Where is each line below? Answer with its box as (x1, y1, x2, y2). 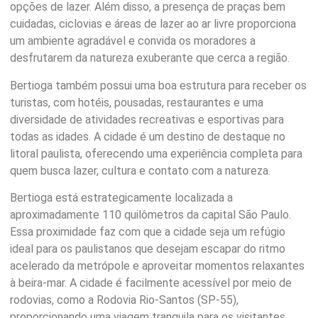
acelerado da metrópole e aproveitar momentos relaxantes (10, 259, 305, 273)
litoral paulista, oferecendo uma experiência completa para (10, 146, 302, 160)
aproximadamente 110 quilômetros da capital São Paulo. (10, 208, 291, 222)
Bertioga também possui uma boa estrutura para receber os (10, 78, 307, 92)
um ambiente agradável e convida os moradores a (10, 34, 256, 48)
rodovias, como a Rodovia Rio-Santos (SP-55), (10, 293, 238, 307)
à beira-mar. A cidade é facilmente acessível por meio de (10, 276, 292, 290)
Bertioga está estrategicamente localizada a (10, 191, 233, 205)
